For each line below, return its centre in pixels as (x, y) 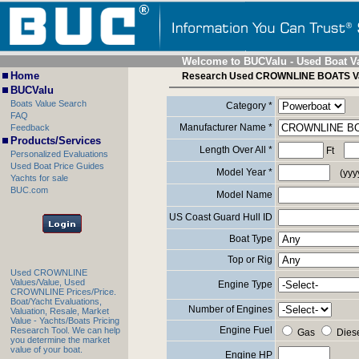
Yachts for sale (39, 178)
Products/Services (56, 141)
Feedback (30, 127)
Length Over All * (236, 150)
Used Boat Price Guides (57, 166)
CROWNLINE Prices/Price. (63, 292)
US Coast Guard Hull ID (220, 217)
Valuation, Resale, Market (60, 311)
